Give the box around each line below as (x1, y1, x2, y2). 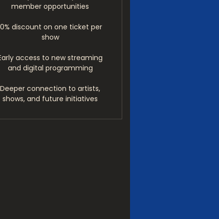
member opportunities (11, 1, 89, 11)
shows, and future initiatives (2, 94, 98, 104)
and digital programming (7, 63, 93, 73)
